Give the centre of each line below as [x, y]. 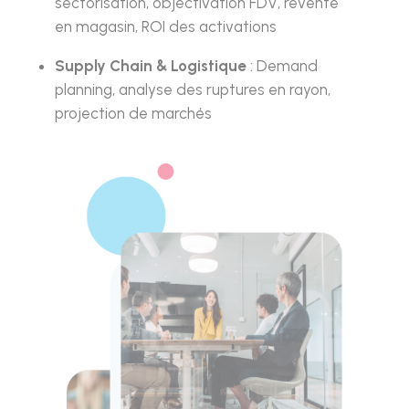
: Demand [282, 66]
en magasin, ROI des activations [165, 27]
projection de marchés [133, 114]
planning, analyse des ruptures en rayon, [192, 90]
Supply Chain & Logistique [150, 66]
